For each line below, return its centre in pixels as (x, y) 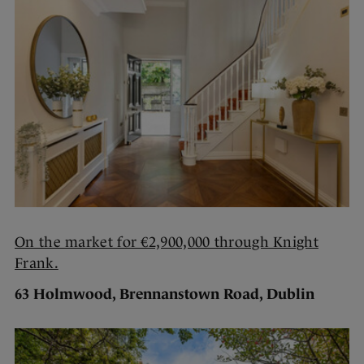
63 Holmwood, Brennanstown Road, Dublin (165, 294)
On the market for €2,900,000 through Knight (167, 242)
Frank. (37, 263)
